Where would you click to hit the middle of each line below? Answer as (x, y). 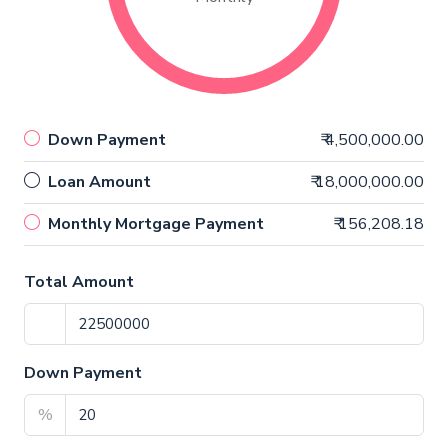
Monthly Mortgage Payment (156, 224)
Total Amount (79, 282)
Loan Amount (99, 182)
